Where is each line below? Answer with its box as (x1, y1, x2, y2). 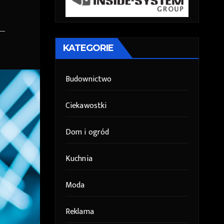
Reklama (65, 205, 94, 219)
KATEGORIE (62, 42, 114, 54)
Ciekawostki (65, 99, 107, 113)
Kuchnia (65, 152, 92, 166)
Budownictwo (65, 72, 112, 86)
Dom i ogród (65, 125, 109, 139)
